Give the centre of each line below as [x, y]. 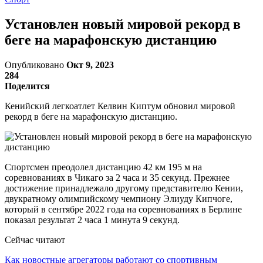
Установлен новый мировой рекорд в [123, 24]
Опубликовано [36, 65]
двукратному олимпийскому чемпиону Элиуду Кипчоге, [119, 198]
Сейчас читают [35, 240]
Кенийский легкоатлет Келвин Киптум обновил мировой [120, 106]
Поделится [27, 86]
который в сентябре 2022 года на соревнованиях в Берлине [123, 209]
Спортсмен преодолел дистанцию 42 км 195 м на [103, 167]
